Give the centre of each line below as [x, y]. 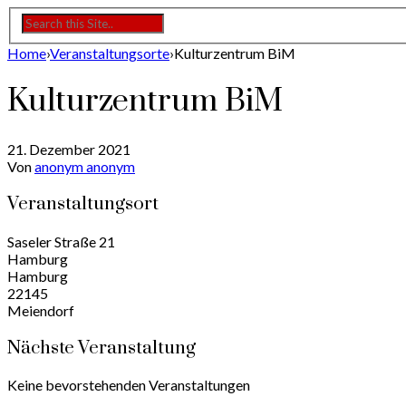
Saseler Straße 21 [61, 241]
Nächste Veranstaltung [101, 348]
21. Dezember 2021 [69, 150]
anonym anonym [85, 167]
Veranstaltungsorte [110, 53]
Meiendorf [41, 310]
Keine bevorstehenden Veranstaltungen [129, 385]
